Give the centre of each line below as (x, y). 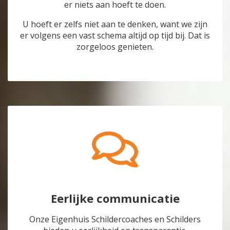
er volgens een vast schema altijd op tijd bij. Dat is (115, 36)
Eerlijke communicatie (115, 198)
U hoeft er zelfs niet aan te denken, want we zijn (115, 24)
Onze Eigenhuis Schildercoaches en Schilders (115, 219)
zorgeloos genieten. (115, 47)
